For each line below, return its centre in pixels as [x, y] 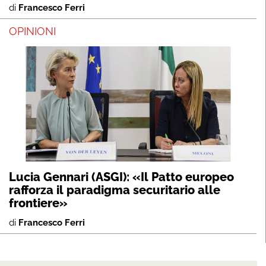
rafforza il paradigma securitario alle [115, 190]
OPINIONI [32, 31]
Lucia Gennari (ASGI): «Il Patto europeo [121, 177]
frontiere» [38, 203]
